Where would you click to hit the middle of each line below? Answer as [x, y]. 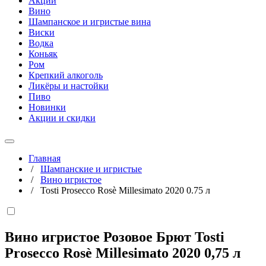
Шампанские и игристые [91, 169]
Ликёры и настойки [69, 86]
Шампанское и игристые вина [90, 22]
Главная [45, 158]
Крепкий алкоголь [66, 75]
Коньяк [43, 54]
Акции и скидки [62, 118]
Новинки [47, 107]
